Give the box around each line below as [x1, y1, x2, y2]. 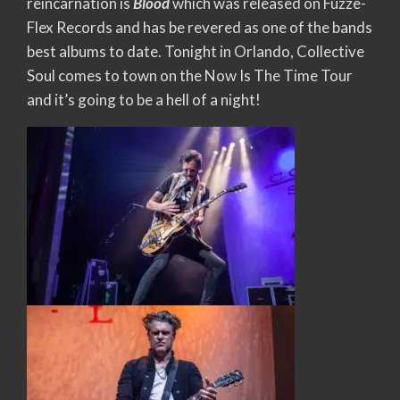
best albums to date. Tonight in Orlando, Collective [27, 41, 364, 61]
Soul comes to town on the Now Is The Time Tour [27, 65, 353, 85]
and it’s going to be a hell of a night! [27, 89, 261, 109]
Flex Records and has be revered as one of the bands [27, 17, 372, 37]
